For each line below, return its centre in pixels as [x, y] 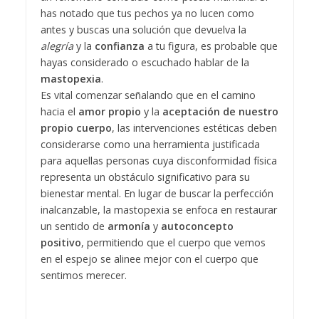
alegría [57, 46]
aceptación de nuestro [220, 112]
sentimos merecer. [83, 276]
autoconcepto [197, 226]
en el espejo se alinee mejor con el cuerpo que [149, 259]
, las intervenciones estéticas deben [194, 128]
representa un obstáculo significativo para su [145, 177]
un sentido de [74, 226]
